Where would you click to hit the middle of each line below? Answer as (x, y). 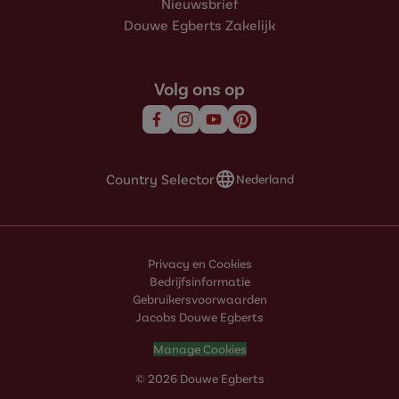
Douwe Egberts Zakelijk (199, 24)
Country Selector (160, 178)
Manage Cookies (199, 348)
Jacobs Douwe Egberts (199, 316)
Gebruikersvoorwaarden (199, 298)
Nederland (265, 178)
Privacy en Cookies (199, 263)
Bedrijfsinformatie (199, 281)
